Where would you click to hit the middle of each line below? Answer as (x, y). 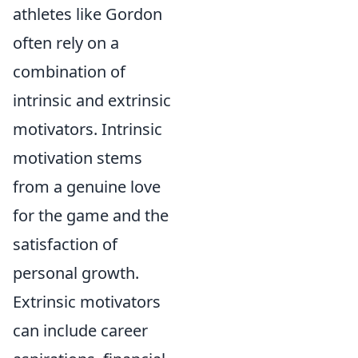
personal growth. (76, 273)
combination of (69, 72)
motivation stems (78, 158)
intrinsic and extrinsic (92, 100)
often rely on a (66, 43)
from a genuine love (87, 187)
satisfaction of (65, 244)
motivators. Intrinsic (88, 129)
